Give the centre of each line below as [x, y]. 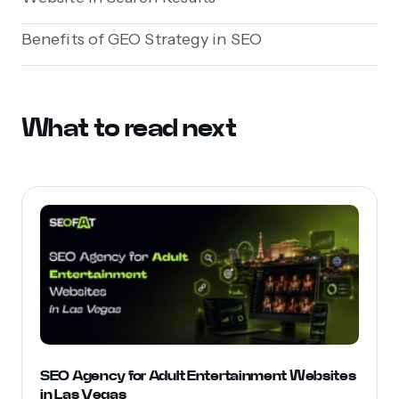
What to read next [129, 127]
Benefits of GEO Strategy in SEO [142, 39]
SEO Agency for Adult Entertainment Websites [198, 376]
